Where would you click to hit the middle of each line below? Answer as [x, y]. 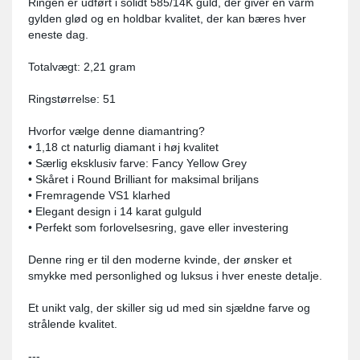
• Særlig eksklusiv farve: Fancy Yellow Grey [137, 163]
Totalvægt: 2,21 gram [82, 67]
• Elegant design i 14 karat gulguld [115, 211]
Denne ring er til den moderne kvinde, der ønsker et [160, 260]
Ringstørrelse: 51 [72, 99]
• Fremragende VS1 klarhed [99, 195]
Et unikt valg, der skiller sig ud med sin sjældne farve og [169, 308]
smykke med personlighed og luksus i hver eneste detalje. [175, 276]
